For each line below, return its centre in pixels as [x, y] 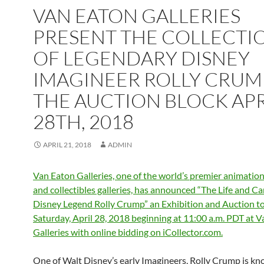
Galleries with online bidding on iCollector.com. [128, 232]
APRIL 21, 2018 [67, 145]
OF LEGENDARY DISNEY [141, 58]
